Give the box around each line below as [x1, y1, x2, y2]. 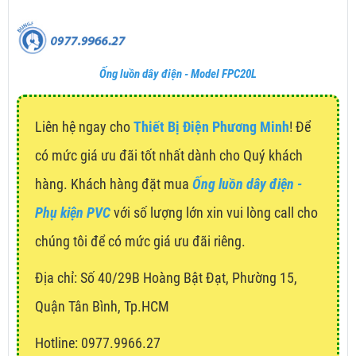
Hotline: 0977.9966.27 [35, 335, 161, 352]
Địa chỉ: [35, 269, 77, 287]
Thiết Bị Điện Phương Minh [133, 118, 289, 136]
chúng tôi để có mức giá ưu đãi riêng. [35, 233, 246, 250]
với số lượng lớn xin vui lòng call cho [110, 204, 318, 222]
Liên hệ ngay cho [35, 118, 133, 136]
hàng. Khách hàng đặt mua [35, 176, 192, 193]
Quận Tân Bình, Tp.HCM [35, 298, 169, 315]
